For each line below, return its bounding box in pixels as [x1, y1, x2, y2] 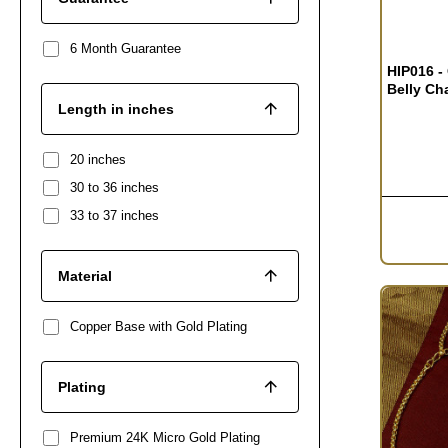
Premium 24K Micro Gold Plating [70, 429, 260, 445]
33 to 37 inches [70, 207, 159, 223]
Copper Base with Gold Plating [70, 318, 247, 334]
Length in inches [58, 100, 174, 117]
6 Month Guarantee [70, 40, 181, 56]
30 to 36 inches [70, 179, 159, 195]
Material [58, 267, 112, 284]
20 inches [70, 151, 126, 167]
